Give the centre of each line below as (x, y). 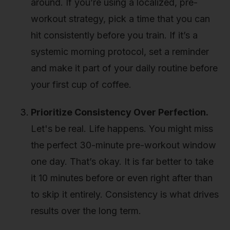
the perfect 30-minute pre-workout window (123, 145)
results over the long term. (86, 210)
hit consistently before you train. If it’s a (114, 35)
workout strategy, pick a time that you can (120, 19)
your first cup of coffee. (81, 85)
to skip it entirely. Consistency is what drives (125, 194)
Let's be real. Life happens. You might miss (122, 128)
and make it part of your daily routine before (124, 68)
